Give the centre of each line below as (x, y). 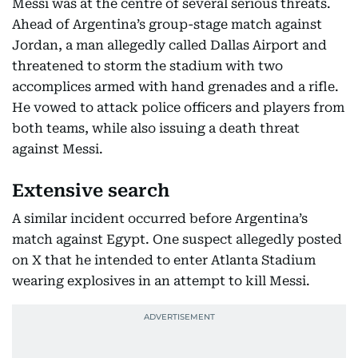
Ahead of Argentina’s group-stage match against (167, 24)
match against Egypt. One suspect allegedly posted (177, 239)
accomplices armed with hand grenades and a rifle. (175, 87)
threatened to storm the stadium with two (147, 66)
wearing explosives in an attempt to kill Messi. (161, 281)
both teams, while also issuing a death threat (156, 128)
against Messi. (58, 149)
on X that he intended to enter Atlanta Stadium (164, 260)
